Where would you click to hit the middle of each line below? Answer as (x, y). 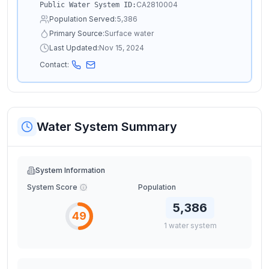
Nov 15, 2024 (122, 48)
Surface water (129, 33)
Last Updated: (74, 48)
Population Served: (83, 19)
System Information (70, 170)
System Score (52, 187)
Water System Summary (107, 127)
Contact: (54, 65)
